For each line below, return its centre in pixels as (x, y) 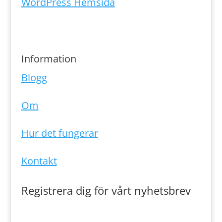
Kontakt (39, 161)
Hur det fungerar (59, 133)
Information (49, 59)
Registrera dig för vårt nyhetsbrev (106, 191)
